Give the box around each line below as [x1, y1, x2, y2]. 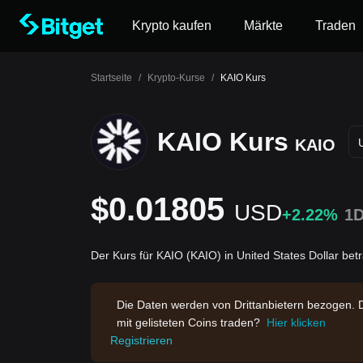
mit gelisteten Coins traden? [117, 316, 260, 329]
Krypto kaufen [132, 19, 211, 32]
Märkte [244, 19, 283, 32]
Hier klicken [267, 316, 326, 329]
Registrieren [110, 334, 173, 347]
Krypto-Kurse [147, 72, 205, 83]
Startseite [91, 72, 132, 83]
